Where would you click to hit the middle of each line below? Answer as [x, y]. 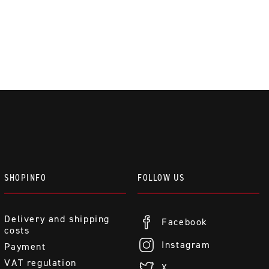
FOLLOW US [161, 177]
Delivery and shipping [57, 219]
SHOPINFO [26, 177]
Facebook [185, 222]
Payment [25, 246]
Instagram [186, 245]
